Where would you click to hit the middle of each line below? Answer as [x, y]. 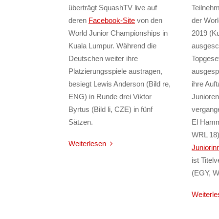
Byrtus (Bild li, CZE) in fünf [110, 109]
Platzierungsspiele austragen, [115, 71]
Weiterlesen [87, 144]
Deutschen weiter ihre [103, 59]
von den [149, 21]
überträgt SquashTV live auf [113, 8]
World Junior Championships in [118, 33]
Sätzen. [81, 122]
